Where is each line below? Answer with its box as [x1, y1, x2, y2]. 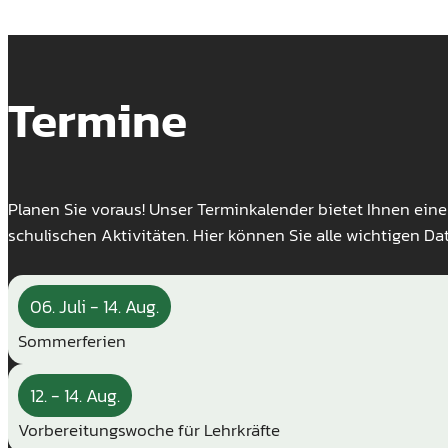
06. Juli [30, 293, 86, 321]
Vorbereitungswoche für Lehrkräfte [18, 417, 280, 444]
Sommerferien [18, 328, 126, 355]
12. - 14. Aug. [30, 382, 120, 410]
